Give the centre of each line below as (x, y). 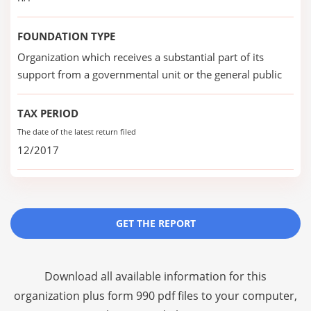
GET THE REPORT (155, 223)
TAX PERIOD (48, 113)
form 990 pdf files (153, 296)
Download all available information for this (155, 276)
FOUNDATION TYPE (66, 36)
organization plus (61, 296)
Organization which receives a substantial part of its (141, 57)
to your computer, (248, 296)
